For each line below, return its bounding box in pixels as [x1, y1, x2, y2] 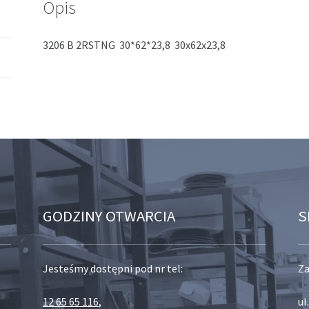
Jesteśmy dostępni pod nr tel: [43, 261, 183, 276]
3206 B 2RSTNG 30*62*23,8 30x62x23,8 [43, 37, 226, 52]
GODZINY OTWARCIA [43, 206, 176, 226]
